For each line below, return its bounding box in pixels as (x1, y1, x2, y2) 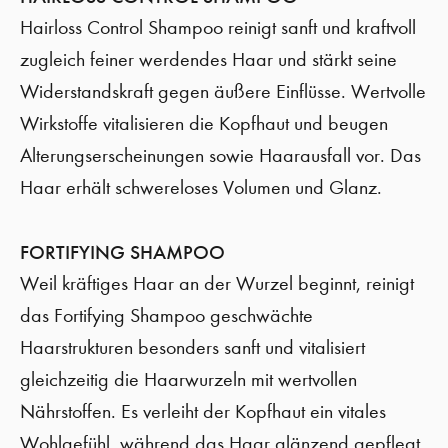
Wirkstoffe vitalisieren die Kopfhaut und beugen (20, 112, 388, 135)
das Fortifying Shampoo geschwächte (20, 304, 313, 327)
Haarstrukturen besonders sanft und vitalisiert (20, 336, 365, 359)
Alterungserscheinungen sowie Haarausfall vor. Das (20, 144, 421, 167)
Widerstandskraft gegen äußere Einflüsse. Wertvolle (20, 80, 426, 103)
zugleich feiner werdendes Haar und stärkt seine (20, 48, 397, 71)
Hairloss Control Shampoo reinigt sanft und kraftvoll (20, 16, 416, 39)
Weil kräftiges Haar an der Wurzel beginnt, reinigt (20, 272, 414, 295)
